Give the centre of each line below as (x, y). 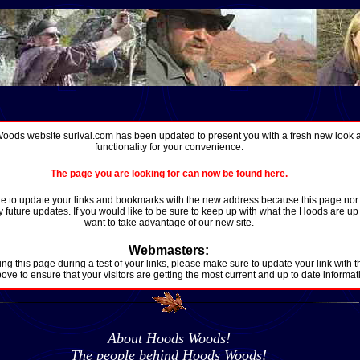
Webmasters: (169, 250)
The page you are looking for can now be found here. (169, 174)
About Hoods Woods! (169, 338)
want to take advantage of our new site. (169, 223)
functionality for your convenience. (169, 147)
